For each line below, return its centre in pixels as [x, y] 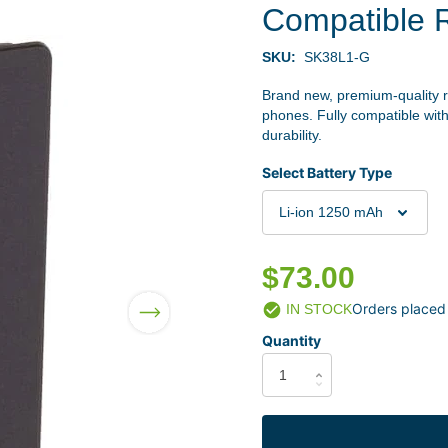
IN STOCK [316, 308]
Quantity [291, 340]
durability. [291, 135]
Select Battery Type [326, 172]
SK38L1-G [336, 57]
